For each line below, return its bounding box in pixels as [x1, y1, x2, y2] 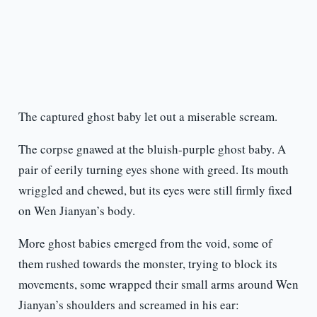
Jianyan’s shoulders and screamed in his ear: [18, 296, 260, 313]
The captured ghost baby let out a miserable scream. [18, 108, 277, 125]
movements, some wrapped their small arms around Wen [18, 276, 299, 293]
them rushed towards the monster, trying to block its [18, 255, 277, 272]
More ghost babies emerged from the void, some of [18, 235, 272, 252]
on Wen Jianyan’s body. [18, 202, 156, 219]
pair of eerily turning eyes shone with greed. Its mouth [18, 161, 289, 178]
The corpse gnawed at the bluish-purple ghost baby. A [18, 141, 286, 158]
